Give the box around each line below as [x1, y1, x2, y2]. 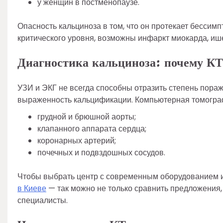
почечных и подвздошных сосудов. [37, 146, 165, 158]
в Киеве [17, 182, 46, 194]
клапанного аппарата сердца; [37, 122, 146, 134]
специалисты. [17, 194, 68, 206]
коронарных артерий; [37, 134, 116, 146]
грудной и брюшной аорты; [37, 111, 136, 122]
